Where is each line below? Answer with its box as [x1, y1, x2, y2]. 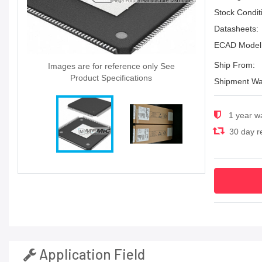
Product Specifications [70, 73, 153, 82]
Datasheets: [213, 23, 258, 33]
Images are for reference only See [47, 61, 175, 71]
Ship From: [213, 60, 255, 70]
